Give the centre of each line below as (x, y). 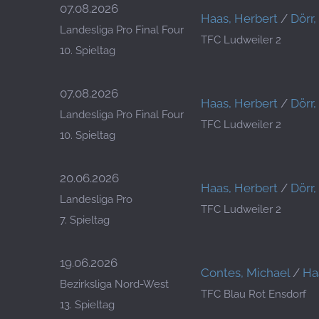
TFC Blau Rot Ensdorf (253, 294)
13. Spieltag (87, 305)
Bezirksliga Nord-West (114, 284)
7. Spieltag (85, 220)
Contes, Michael (245, 273)
